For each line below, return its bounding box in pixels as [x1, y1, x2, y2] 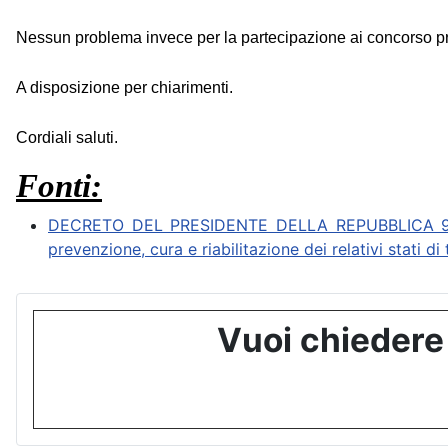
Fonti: [16, 167, 102, 205]
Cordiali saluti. [16, 129, 118, 147]
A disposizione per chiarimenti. [16, 79, 233, 97]
